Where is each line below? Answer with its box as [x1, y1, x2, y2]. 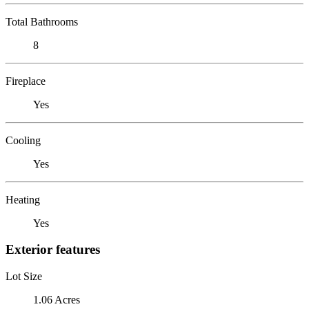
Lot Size [6, 270, 42, 282]
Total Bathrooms [6, 15, 78, 28]
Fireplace [6, 74, 46, 87]
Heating [6, 193, 40, 206]
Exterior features [6, 242, 100, 257]
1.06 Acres [33, 293, 80, 306]
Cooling [6, 134, 41, 146]
